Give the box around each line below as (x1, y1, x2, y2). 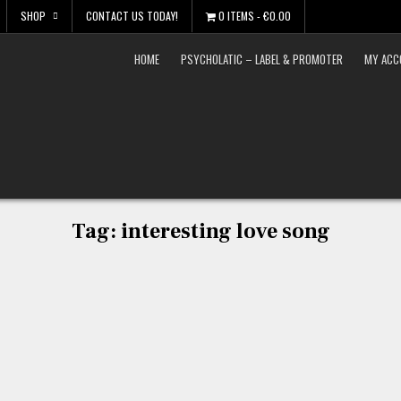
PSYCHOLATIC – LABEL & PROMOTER (181, 50, 344, 68)
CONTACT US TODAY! (86, 8, 178, 23)
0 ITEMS (218, 8, 254, 23)
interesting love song (120, 218, 330, 245)
